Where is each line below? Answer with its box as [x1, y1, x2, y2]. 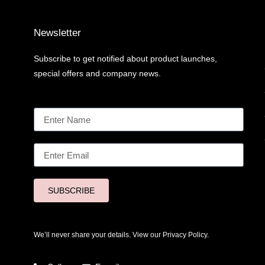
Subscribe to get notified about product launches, [34, 54, 217, 64]
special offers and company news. [34, 69, 161, 79]
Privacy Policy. [163, 231, 209, 240]
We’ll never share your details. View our [34, 231, 163, 240]
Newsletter [34, 27, 81, 39]
